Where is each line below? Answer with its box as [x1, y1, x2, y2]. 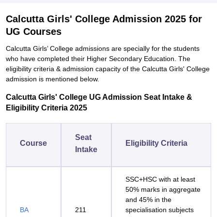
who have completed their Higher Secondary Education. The [6, 55, 190, 62]
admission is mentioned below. [6, 75, 101, 83]
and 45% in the [125, 196, 171, 203]
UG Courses [6, 26, 62, 37]
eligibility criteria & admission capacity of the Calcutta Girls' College [6, 65, 210, 73]
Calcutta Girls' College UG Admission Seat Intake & [6, 93, 192, 101]
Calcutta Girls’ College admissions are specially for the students [6, 45, 200, 52]
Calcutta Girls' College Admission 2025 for [6, 14, 202, 24]
